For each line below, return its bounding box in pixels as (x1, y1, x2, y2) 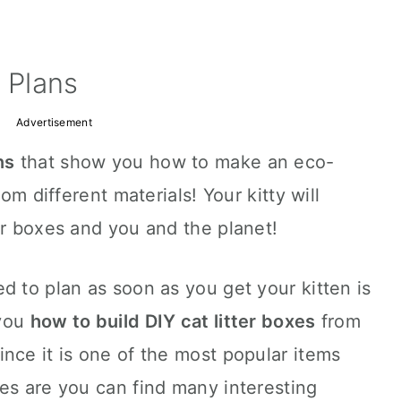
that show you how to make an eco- (14, 151, 335, 173)
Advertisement (16, 115, 92, 129)
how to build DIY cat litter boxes (30, 311, 316, 332)
